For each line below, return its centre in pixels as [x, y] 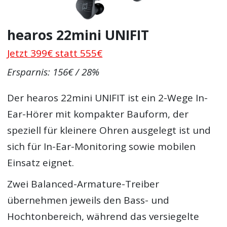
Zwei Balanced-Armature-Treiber [83, 184]
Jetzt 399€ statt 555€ [55, 53]
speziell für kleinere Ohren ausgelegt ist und [109, 130]
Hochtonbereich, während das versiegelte [103, 216]
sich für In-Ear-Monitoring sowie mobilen [102, 147]
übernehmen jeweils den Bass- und [88, 200]
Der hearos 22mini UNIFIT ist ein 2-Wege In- [108, 98]
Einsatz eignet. [41, 163]
